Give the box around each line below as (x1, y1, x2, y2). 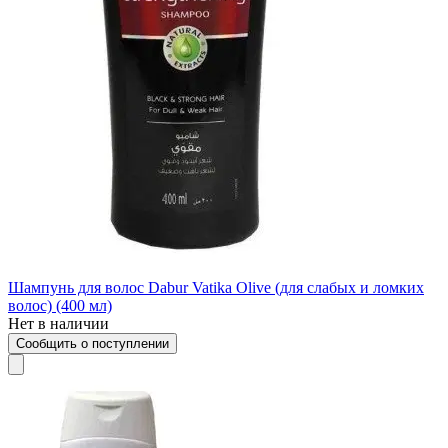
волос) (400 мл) (8, 296, 112, 314)
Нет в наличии (8, 314, 109, 332)
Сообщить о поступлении (16, 335, 169, 351)
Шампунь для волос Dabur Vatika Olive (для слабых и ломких (8, 278, 424, 296)
